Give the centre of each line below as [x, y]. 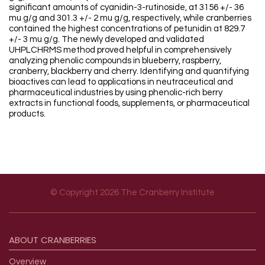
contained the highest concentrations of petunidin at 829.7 [127, 29]
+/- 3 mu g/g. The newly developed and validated [106, 40]
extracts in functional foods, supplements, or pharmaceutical [129, 104]
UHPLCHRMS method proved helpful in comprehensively [120, 50]
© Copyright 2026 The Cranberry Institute [132, 193]
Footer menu [54, 221]
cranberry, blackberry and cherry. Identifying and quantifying [129, 72]
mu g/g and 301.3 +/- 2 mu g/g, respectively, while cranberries [130, 18]
